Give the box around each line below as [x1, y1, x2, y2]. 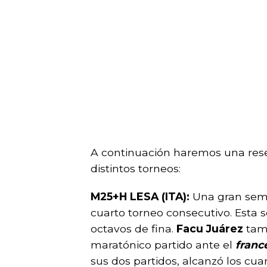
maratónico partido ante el [91, 238, 235, 251]
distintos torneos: [91, 162, 181, 175]
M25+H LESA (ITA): [91, 190, 190, 203]
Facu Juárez [173, 222, 243, 235]
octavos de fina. [91, 222, 173, 235]
